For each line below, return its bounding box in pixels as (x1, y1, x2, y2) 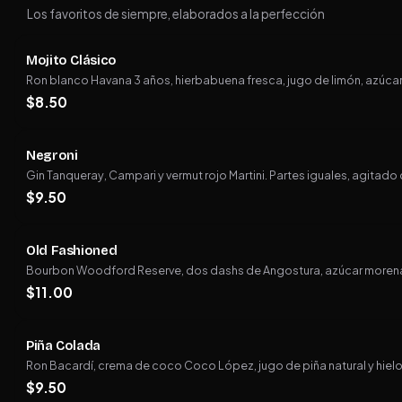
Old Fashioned (26, 242, 118, 259)
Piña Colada (26, 337, 100, 354)
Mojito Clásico (26, 52, 117, 69)
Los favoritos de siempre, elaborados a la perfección (27, 5, 325, 22)
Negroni (26, 147, 78, 164)
